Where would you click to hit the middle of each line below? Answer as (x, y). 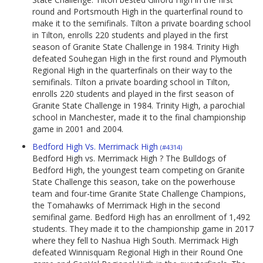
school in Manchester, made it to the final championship (139, 117)
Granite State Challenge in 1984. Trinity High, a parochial (139, 106)
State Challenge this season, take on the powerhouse (134, 182)
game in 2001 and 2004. (78, 129)
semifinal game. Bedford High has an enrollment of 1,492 (141, 217)
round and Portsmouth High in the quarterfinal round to (138, 12)
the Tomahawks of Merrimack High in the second (126, 205)
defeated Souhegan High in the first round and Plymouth (139, 59)
